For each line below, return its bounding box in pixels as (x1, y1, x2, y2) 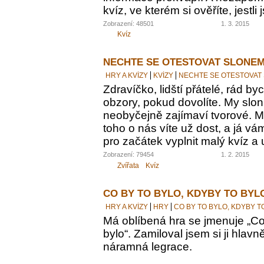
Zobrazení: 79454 (103, 151, 154, 159)
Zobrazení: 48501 (103, 19, 154, 27)
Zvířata (117, 161, 139, 170)
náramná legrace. (103, 240, 192, 253)
